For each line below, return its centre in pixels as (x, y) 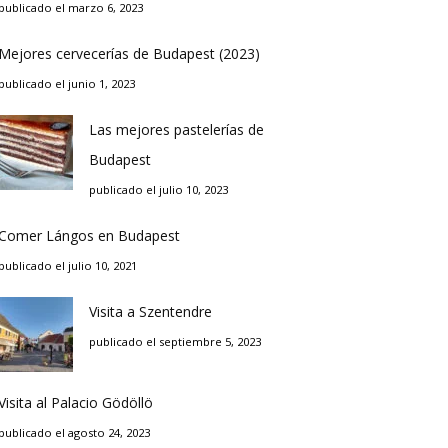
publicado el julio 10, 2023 (158, 189)
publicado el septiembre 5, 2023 (175, 341)
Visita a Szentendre (150, 311)
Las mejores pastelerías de (176, 129)
